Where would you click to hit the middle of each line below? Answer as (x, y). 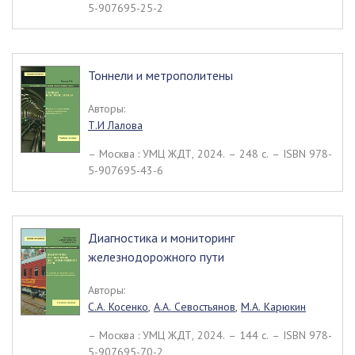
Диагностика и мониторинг (161, 238)
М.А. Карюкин (273, 307)
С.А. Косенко (118, 307)
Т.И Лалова (115, 125)
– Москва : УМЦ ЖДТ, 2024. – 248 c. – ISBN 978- (210, 154)
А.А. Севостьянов (195, 307)
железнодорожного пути (156, 257)
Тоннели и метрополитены (160, 75)
